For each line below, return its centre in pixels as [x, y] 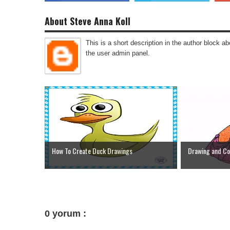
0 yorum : [65, 214]
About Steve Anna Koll [88, 21]
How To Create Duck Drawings [93, 151]
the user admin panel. [118, 53]
